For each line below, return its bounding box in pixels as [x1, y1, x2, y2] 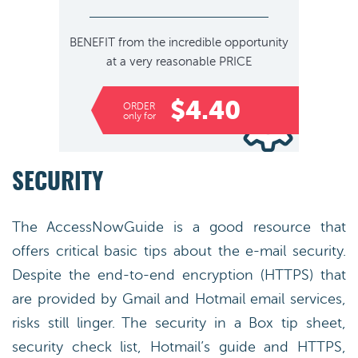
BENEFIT [70, 36, 115, 50]
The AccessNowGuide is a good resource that [12, 219, 346, 235]
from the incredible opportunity [115, 36, 288, 50]
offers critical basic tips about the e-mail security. [12, 243, 346, 259]
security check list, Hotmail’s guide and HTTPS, [12, 339, 346, 355]
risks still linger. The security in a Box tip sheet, [12, 315, 346, 331]
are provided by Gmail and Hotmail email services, [12, 291, 346, 307]
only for [123, 110, 156, 121]
